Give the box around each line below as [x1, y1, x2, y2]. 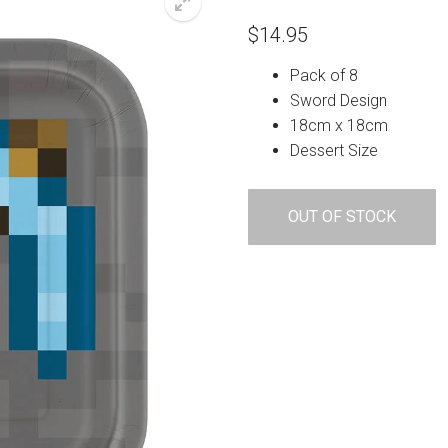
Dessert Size [289, 140, 378, 160]
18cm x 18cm [289, 115, 388, 135]
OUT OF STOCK [288, 206, 396, 226]
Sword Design [289, 90, 387, 110]
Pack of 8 [289, 65, 358, 85]
